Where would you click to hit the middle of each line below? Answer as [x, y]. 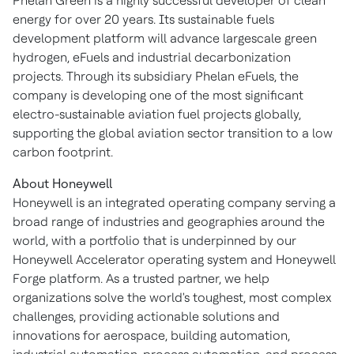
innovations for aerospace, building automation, [151, 335]
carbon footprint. [63, 152]
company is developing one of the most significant [158, 95]
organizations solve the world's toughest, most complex [172, 298]
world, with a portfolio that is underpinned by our [154, 241]
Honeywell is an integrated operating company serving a [174, 203]
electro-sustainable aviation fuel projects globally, [157, 114]
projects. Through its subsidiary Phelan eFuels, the [156, 76]
